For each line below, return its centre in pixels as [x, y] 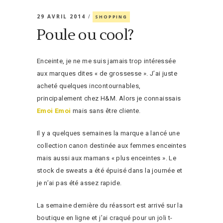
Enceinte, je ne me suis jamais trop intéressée [106, 61]
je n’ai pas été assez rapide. [79, 183]
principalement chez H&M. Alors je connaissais [109, 98]
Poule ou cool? [85, 35]
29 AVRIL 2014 [62, 16]
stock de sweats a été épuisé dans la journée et [110, 170]
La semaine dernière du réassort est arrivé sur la [110, 205]
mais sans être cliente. [106, 111]
